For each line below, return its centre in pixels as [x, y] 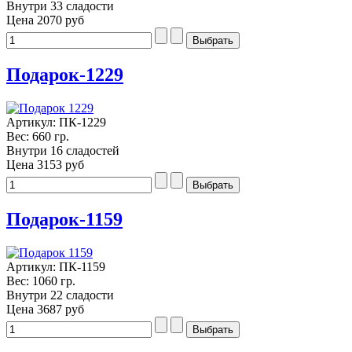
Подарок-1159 [64, 219]
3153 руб [60, 164]
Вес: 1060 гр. [41, 280]
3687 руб [60, 309]
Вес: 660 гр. [38, 136]
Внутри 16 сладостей [63, 150]
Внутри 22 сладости [60, 295]
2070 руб [60, 20]
